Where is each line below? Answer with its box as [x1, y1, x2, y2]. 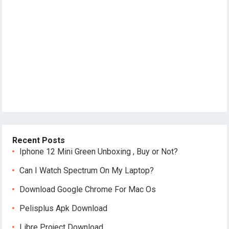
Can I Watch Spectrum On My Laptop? [19, 165, 154, 175]
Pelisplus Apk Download [19, 203, 108, 213]
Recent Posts [12, 135, 65, 145]
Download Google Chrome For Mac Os [19, 184, 156, 194]
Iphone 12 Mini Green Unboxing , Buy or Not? [19, 146, 178, 156]
